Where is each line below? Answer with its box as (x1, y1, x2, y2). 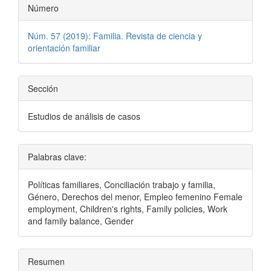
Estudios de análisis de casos (28, 109, 140, 122)
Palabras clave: (28, 150, 87, 163)
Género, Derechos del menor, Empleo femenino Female (28, 190, 243, 203)
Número (28, 1, 59, 14)
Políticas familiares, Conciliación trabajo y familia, (28, 178, 215, 191)
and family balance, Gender (28, 214, 134, 227)
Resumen (28, 255, 65, 267)
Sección (28, 82, 58, 94)
